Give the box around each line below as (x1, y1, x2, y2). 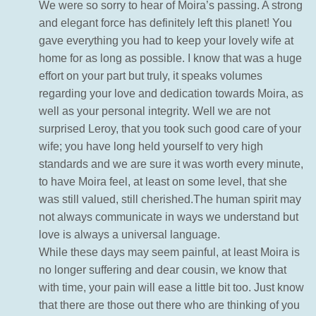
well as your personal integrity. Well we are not (39, 105, 270, 118)
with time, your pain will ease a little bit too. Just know (39, 281, 304, 294)
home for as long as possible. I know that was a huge (39, 52, 302, 65)
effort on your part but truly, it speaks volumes (39, 70, 262, 83)
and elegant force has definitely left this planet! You (39, 17, 292, 30)
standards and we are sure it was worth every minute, (39, 158, 303, 171)
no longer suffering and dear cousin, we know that (39, 264, 286, 276)
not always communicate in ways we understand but (39, 211, 298, 224)
